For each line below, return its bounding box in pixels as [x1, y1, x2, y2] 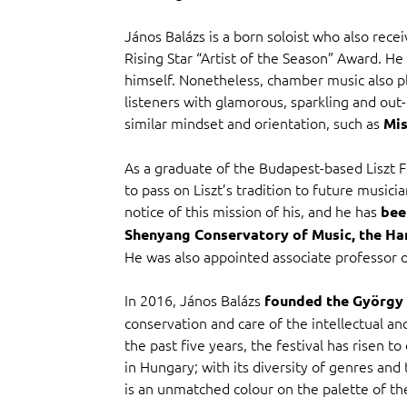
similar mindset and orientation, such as [124, 113, 383, 134]
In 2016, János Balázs [124, 290, 264, 311]
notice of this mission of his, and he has [124, 201, 381, 222]
